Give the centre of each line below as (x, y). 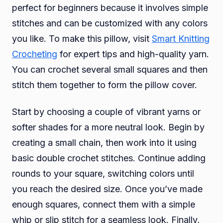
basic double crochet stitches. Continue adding (109, 158)
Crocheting (35, 54)
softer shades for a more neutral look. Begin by (108, 127)
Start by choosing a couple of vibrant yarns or (106, 112)
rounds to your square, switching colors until (103, 174)
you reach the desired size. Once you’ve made (107, 189)
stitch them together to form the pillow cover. (105, 85)
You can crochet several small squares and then (110, 69)
